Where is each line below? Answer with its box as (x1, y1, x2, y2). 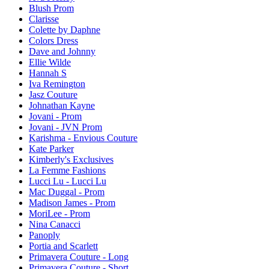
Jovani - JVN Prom (29, 122, 102, 133)
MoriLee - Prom (29, 208, 90, 219)
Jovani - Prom (29, 111, 82, 122)
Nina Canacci (29, 219, 80, 230)
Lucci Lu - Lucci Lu (29, 176, 106, 187)
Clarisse (29, 14, 59, 25)
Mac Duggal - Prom (29, 187, 104, 198)
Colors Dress (29, 35, 78, 46)
